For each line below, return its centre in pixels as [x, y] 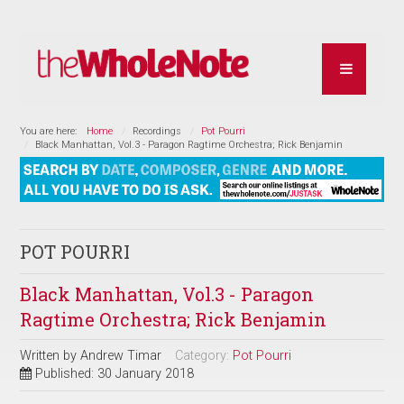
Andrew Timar [121, 355]
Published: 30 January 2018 [115, 373]
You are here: [51, 131]
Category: [204, 355]
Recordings [157, 131]
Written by [50, 355]
